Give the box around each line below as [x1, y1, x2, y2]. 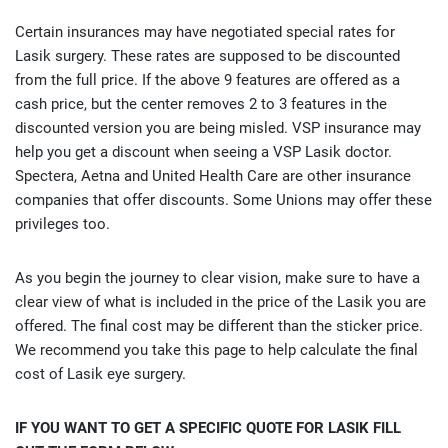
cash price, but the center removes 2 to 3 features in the [15, 95, 387, 113]
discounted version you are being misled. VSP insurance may [15, 119, 421, 137]
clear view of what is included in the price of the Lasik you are [15, 293, 426, 311]
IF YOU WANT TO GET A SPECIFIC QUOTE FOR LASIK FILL [15, 419, 401, 437]
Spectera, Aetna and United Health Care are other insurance [15, 167, 411, 185]
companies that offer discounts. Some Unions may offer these [15, 191, 432, 209]
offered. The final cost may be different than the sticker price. [15, 317, 423, 335]
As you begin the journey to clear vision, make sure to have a [15, 269, 420, 287]
